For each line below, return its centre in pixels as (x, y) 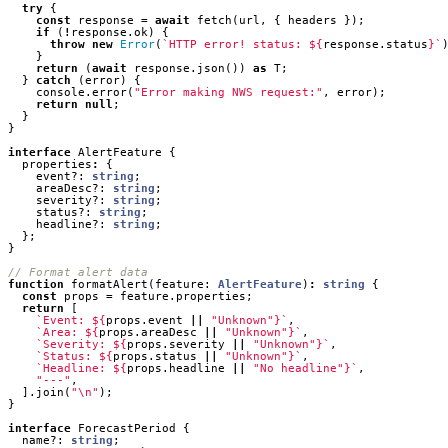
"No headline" (298, 368)
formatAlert (109, 284)
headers (312, 20)
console (60, 92)
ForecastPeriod (127, 428)
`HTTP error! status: (235, 44)
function (36, 284)
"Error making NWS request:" (228, 92)
